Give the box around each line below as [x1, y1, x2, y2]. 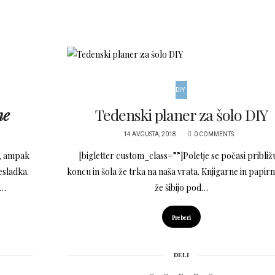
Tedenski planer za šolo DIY [95, 104, 268, 125]
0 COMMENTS [194, 130, 234, 139]
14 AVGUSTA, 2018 [123, 130, 177, 139]
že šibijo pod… [154, 182, 208, 194]
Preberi [171, 213, 191, 222]
